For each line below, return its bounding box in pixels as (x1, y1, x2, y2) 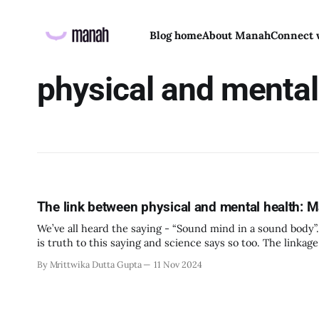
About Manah (202, 28, 271, 42)
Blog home (149, 28, 202, 42)
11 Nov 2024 (154, 258, 202, 270)
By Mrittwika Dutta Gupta (36, 258, 142, 270)
